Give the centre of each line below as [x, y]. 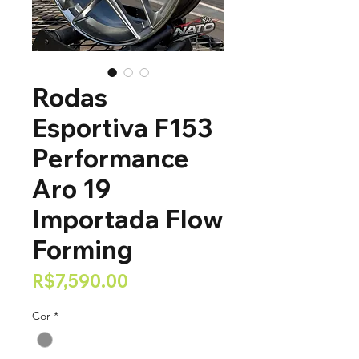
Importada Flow [128, 218]
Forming [83, 249]
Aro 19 [71, 188]
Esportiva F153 [123, 127]
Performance [111, 157]
